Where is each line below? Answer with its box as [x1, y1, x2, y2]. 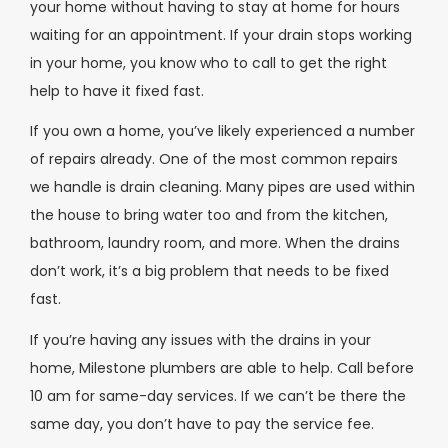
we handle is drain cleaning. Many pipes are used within [30, 177, 415, 198]
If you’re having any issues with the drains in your [30, 330, 371, 350]
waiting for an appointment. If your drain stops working [30, 24, 412, 45]
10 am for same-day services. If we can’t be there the [30, 386, 406, 406]
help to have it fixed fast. [30, 80, 204, 101]
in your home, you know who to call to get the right [30, 52, 387, 73]
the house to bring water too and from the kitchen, [30, 205, 388, 226]
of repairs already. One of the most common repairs [30, 149, 398, 170]
